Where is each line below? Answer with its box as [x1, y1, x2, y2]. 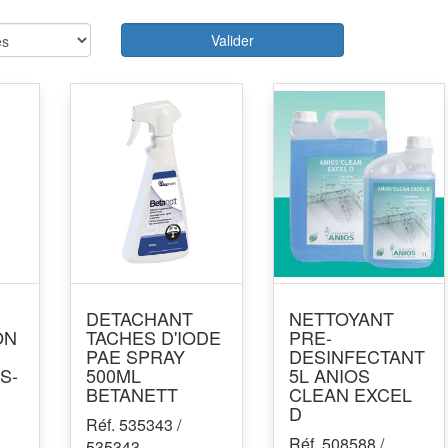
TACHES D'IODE [85, 324, 221, 350]
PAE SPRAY [85, 343, 185, 369]
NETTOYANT [288, 305, 394, 331]
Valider [210, 30, 254, 50]
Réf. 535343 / [85, 413, 181, 436]
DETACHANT [85, 305, 193, 331]
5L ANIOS [288, 362, 370, 388]
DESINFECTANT [288, 343, 425, 369]
